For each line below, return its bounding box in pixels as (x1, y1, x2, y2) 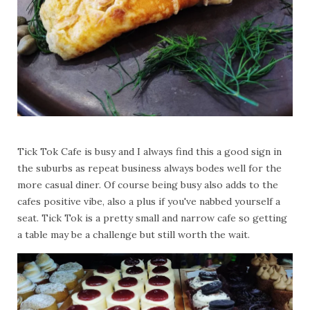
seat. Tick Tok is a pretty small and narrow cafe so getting (17, 211, 287, 224)
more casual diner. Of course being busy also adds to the (17, 178, 278, 191)
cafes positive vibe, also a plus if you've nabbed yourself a (17, 194, 280, 208)
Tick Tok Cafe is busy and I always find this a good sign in (17, 145, 282, 158)
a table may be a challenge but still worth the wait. (17, 228, 250, 241)
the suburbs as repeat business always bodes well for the (17, 161, 282, 174)
